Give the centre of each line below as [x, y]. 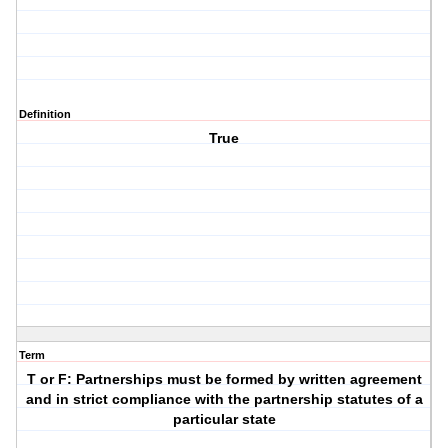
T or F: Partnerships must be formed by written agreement [224, 379]
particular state [224, 419]
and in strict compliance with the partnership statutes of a [224, 399]
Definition [45, 114]
